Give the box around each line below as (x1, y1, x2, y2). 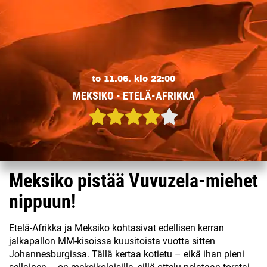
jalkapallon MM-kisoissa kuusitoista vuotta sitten (9, 235, 215, 247)
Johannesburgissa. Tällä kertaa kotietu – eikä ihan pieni (9, 249, 244, 260)
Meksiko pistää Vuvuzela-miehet (9, 169, 258, 192)
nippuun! (9, 190, 76, 213)
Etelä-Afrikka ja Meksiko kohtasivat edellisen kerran (9, 222, 224, 234)
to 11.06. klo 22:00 (92, 74, 175, 83)
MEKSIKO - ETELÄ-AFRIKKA (72, 89, 195, 102)
